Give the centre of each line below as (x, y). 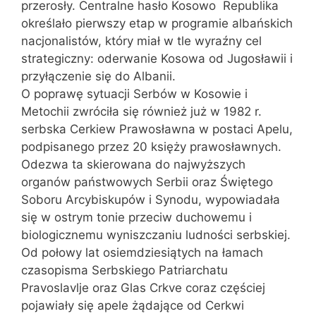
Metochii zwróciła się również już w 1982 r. (141, 111)
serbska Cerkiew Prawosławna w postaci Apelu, (157, 129)
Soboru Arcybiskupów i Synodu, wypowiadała (151, 199)
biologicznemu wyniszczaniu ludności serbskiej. (156, 235)
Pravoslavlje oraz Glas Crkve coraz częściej (143, 287)
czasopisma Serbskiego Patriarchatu (124, 270)
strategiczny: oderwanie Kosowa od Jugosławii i (157, 58)
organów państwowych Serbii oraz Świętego (147, 182)
